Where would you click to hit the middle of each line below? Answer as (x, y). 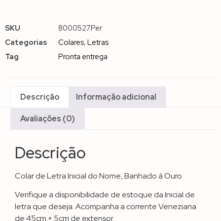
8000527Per (80, 28)
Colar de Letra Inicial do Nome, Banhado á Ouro (98, 176)
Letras (98, 43)
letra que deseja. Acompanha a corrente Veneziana (106, 207)
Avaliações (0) (48, 118)
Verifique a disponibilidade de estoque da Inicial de (105, 195)
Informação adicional (116, 97)
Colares (71, 43)
